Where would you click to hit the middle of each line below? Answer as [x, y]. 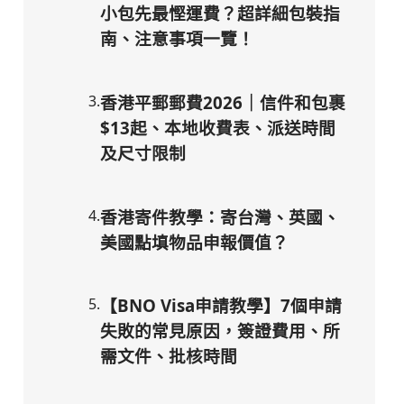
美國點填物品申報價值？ [194, 242]
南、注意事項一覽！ [177, 39]
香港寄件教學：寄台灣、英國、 [220, 216]
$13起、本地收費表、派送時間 [218, 128]
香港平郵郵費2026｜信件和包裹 [223, 103]
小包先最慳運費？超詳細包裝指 [220, 14]
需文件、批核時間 [169, 356]
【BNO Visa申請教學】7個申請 [221, 306]
